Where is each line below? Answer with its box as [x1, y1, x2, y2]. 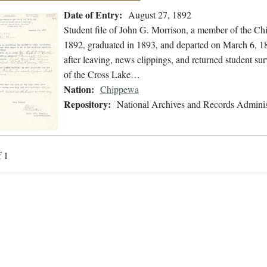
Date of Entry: [63, 8, 122, 22]
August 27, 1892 [128, 8, 191, 21]
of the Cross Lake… [63, 68, 140, 81]
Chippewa [100, 83, 139, 96]
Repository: [63, 97, 111, 111]
